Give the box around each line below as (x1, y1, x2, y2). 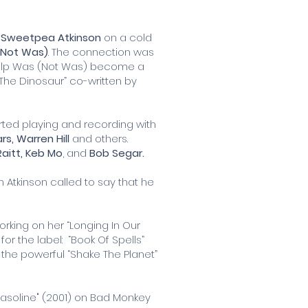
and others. (72, 131, 128, 146)
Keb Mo (25, 145, 63, 160)
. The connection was (48, 44, 154, 59)
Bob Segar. (89, 145, 144, 160)
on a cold (104, 30, 152, 45)
